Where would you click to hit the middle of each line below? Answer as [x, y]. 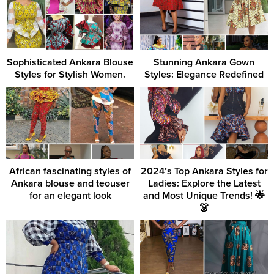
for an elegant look [70, 195]
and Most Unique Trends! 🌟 [204, 195]
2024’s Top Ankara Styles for [204, 171]
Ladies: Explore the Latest [204, 183]
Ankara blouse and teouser [70, 183]
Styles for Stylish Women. [70, 75]
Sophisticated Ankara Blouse [70, 63]
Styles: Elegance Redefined [204, 75]
